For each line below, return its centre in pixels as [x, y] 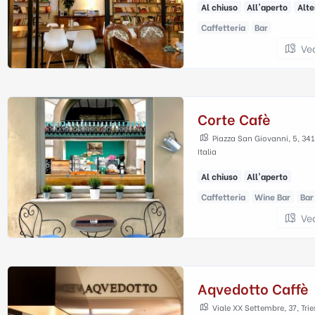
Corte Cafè [234, 118]
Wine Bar [273, 197]
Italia [207, 151]
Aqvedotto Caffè [253, 288]
